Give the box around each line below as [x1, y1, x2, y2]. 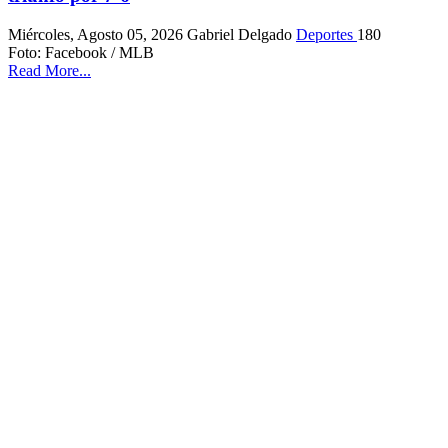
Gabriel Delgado [187, 25, 296, 43]
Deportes [296, 25, 357, 43]
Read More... [8, 61, 91, 79]
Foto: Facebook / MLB [8, 43, 154, 61]
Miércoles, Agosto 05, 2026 [8, 25, 187, 43]
